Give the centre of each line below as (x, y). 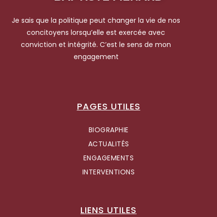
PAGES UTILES (108, 107)
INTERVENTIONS (108, 172)
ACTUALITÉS (108, 144)
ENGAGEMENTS (108, 158)
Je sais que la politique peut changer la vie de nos (96, 20)
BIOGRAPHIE (108, 130)
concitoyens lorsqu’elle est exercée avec (96, 32)
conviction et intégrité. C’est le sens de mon (96, 45)
